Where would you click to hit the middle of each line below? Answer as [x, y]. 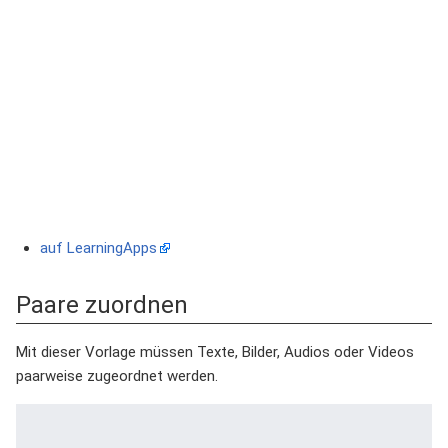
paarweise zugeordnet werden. [117, 375]
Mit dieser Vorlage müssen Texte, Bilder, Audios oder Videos [215, 351]
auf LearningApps [98, 247]
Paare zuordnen [102, 304]
